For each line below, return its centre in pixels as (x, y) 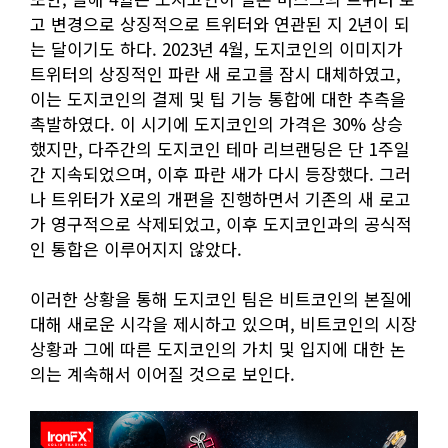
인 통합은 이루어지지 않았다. (136, 249)
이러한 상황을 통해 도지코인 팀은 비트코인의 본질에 (221, 299)
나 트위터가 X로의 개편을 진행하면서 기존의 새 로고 (220, 199)
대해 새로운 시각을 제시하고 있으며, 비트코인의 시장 (223, 324)
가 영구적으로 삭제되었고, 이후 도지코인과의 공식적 (221, 224)
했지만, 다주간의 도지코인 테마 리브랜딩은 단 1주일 (220, 149)
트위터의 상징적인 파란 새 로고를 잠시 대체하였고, (215, 74)
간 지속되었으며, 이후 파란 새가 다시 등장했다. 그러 (220, 174)
